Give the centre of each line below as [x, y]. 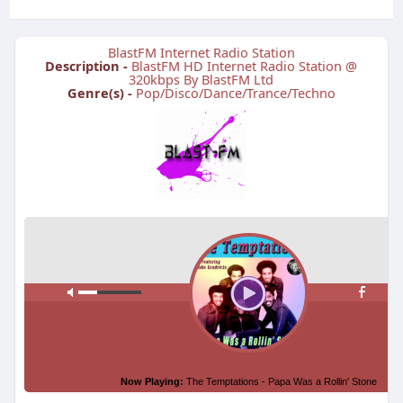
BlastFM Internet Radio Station [201, 53]
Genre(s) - [101, 93]
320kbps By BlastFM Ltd [201, 80]
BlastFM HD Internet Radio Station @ [245, 66]
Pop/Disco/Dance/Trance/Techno [235, 93]
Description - [89, 66]
